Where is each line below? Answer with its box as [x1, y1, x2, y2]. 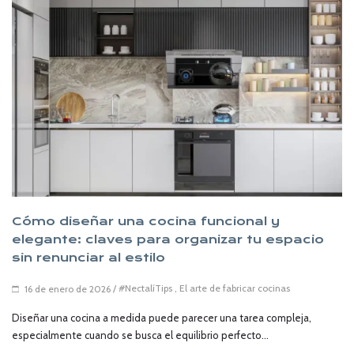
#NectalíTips [119, 281, 172, 294]
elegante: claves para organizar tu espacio [12, 232, 324, 247]
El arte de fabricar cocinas [179, 281, 290, 294]
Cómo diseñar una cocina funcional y [12, 213, 280, 228]
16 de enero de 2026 [24, 283, 111, 296]
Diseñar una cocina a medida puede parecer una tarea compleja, [12, 311, 311, 325]
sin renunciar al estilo [12, 250, 165, 265]
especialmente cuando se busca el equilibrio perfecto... [12, 329, 269, 342]
